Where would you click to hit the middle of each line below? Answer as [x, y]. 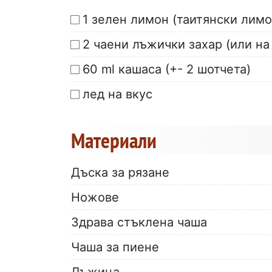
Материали [114, 140]
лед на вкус [117, 94]
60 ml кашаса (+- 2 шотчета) [167, 69]
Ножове [95, 197]
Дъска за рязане [120, 172]
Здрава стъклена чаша [139, 222]
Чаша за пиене [115, 247]
